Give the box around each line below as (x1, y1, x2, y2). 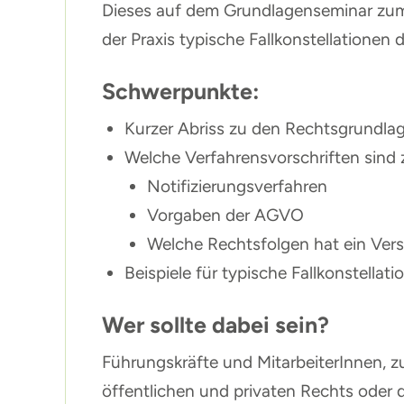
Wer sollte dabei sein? (102, 310, 329, 338)
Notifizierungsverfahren (147, 175, 327, 197)
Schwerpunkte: (102, 77, 260, 105)
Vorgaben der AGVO (147, 204, 304, 225)
